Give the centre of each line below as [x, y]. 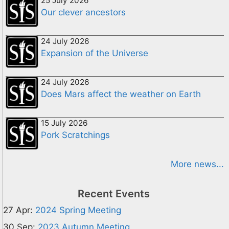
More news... [197, 164]
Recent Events [113, 193]
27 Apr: [18, 210]
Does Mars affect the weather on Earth [121, 94]
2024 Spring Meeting [78, 210]
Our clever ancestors [83, 12]
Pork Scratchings [75, 135]
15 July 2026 [64, 123]
